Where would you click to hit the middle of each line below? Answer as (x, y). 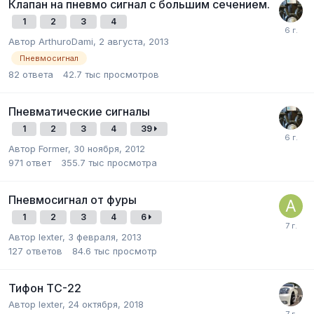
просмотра (132, 162)
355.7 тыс (83, 162)
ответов (44, 251)
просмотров (131, 74)
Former (53, 148)
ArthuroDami (66, 41)
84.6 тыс (91, 251)
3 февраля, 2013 (105, 237)
